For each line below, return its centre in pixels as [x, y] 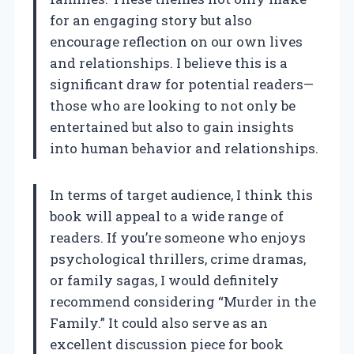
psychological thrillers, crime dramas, [178, 258]
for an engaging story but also [151, 20]
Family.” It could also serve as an [159, 322]
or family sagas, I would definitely [164, 280]
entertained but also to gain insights [172, 126]
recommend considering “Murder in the [183, 301]
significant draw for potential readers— [182, 84]
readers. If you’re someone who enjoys [178, 237]
